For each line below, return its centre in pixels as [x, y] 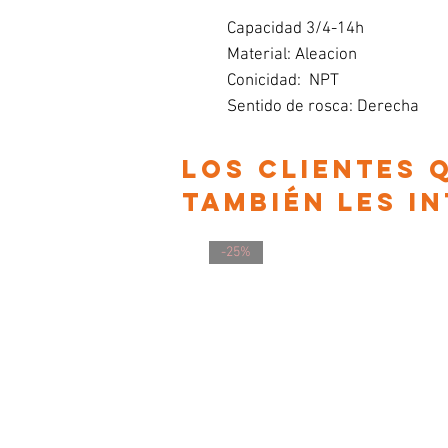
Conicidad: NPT [283, 81]
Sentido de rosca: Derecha [323, 107]
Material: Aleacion [294, 55]
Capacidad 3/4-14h [295, 29]
